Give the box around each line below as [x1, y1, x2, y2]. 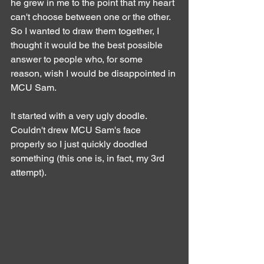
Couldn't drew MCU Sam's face [11, 124, 143, 136]
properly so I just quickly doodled [11, 138, 150, 150]
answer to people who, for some [11, 53, 145, 65]
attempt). [11, 166, 47, 178]
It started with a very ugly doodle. [11, 110, 149, 121]
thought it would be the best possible [11, 39, 165, 51]
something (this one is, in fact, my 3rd [11, 152, 167, 164]
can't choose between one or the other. [11, 11, 171, 22]
